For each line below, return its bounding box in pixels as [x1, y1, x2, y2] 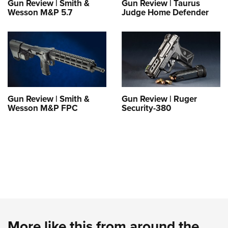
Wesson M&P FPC [8, 102, 78, 115]
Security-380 [122, 102, 172, 115]
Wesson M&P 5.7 [8, 6, 72, 19]
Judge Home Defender [122, 6, 209, 19]
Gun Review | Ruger [122, 93, 197, 106]
